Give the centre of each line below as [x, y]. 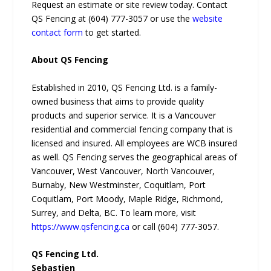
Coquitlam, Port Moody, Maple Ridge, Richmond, [128, 198]
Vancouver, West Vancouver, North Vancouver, [123, 171]
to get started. [112, 32]
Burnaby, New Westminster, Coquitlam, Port [119, 184]
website [208, 18]
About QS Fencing [70, 60]
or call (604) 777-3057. [175, 226]
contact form [57, 32]
